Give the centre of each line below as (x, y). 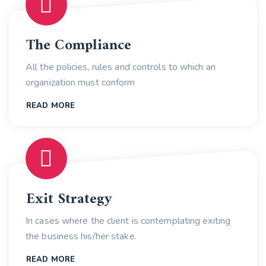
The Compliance (79, 46)
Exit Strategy (69, 200)
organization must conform (80, 83)
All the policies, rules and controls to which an (121, 67)
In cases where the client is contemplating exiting (128, 221)
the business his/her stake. (81, 237)
